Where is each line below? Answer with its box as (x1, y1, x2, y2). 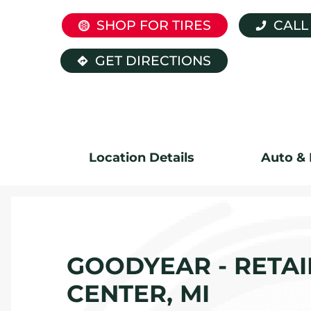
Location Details (89, 149, 194, 165)
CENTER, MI (67, 278, 210, 308)
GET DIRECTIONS (95, 53, 211, 69)
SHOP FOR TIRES (96, 17, 211, 34)
